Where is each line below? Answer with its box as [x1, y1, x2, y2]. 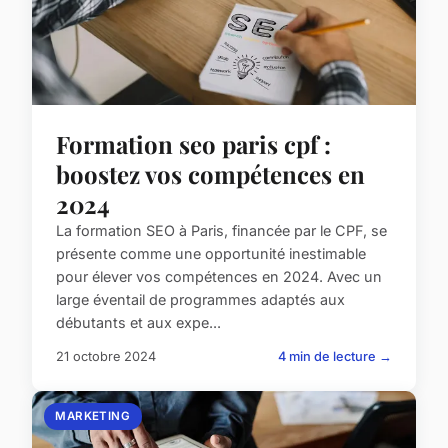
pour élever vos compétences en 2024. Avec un [56, 268, 382, 286]
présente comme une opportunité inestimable [56, 245, 366, 263]
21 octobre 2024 [56, 349, 156, 365]
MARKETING [55, 409, 131, 424]
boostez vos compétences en [56, 158, 365, 191]
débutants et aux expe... [56, 314, 221, 332]
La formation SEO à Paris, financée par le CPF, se [56, 222, 387, 240]
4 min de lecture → [278, 349, 392, 365]
